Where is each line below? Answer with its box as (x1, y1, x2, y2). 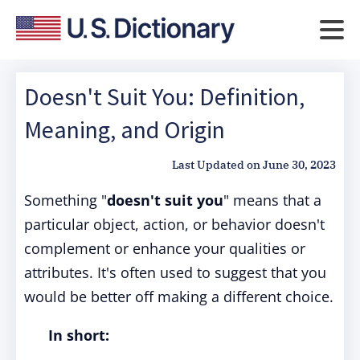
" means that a (223, 190, 321, 210)
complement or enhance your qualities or (24, 239, 305, 258)
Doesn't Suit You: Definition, (24, 81, 305, 112)
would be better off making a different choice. (24, 287, 333, 306)
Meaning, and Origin (24, 114, 225, 145)
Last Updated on (172, 157, 260, 172)
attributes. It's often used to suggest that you (24, 263, 326, 282)
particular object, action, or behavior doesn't (24, 215, 325, 234)
